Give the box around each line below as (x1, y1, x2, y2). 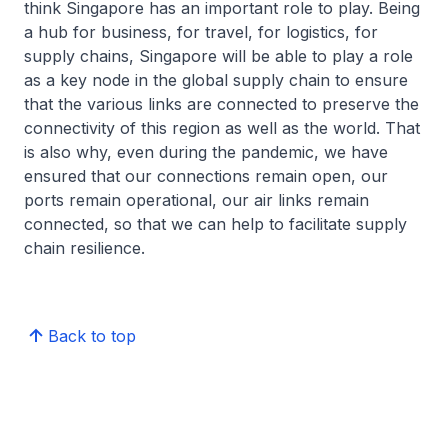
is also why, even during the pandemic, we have (24, 142, 388, 162)
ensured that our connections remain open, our (24, 166, 388, 186)
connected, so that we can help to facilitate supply (24, 214, 407, 234)
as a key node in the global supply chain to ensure (24, 70, 408, 90)
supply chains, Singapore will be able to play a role (24, 46, 413, 66)
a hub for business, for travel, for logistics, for (24, 22, 378, 42)
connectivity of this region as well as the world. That (24, 118, 420, 138)
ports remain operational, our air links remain (24, 190, 369, 210)
